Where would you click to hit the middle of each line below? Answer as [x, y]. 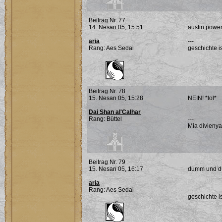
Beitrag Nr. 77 [107, 20]
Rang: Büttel [105, 119]
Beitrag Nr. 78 [107, 91]
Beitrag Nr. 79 [107, 162]
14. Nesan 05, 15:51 [116, 27]
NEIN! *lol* [202, 98]
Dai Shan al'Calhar [115, 112]
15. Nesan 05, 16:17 [116, 169]
